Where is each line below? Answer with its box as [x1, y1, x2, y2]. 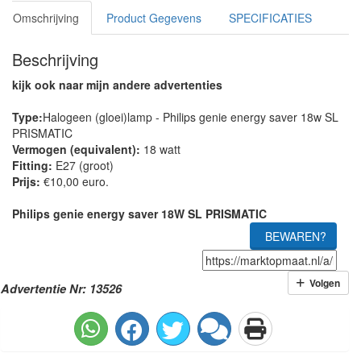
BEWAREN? [265, 228, 326, 244]
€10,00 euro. [40, 173, 109, 189]
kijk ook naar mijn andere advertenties [12, 77, 222, 93]
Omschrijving [13, 10, 79, 26]
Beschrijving [12, 48, 98, 71]
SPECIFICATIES [229, 10, 312, 26]
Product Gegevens [106, 10, 201, 26]
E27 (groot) [52, 157, 114, 173]
